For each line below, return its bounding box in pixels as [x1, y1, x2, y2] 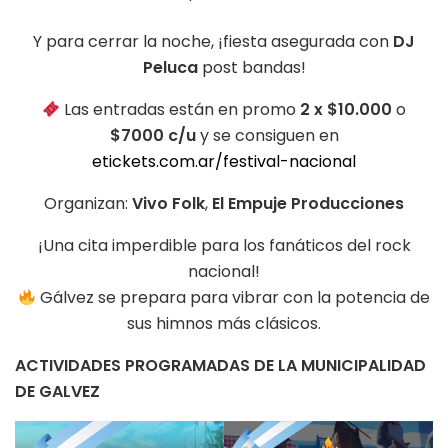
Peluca [142, 56, 198, 80]
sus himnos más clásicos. [127, 312, 321, 336]
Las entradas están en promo [60, 98, 301, 122]
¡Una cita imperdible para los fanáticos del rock [37, 234, 411, 258]
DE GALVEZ [15, 380, 100, 404]
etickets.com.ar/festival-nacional [92, 150, 356, 174]
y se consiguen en [195, 124, 339, 148]
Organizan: [44, 192, 132, 216]
